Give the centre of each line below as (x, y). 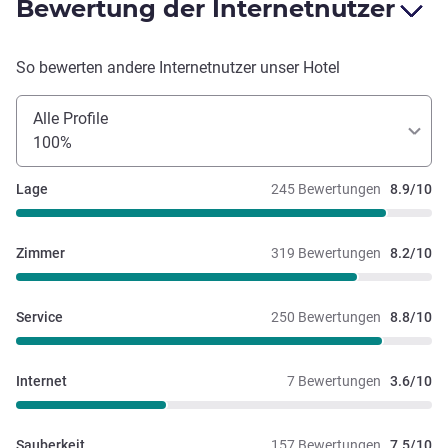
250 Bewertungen (326, 317)
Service (39, 317)
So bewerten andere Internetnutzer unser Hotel (178, 68)
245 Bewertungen (326, 189)
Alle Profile (70, 119)
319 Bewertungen (326, 253)
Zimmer (40, 253)
